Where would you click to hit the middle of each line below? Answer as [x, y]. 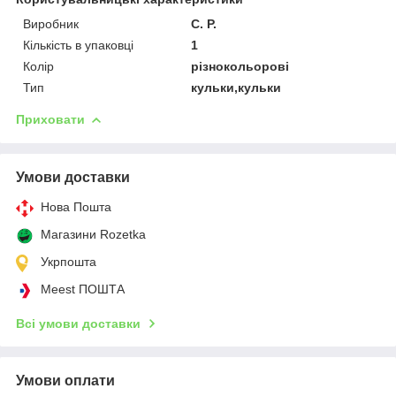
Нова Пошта [76, 206]
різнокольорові [240, 66]
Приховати [50, 119]
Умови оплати [65, 380]
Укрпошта [69, 261]
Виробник [51, 23]
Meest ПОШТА [83, 289]
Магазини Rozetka [93, 234]
